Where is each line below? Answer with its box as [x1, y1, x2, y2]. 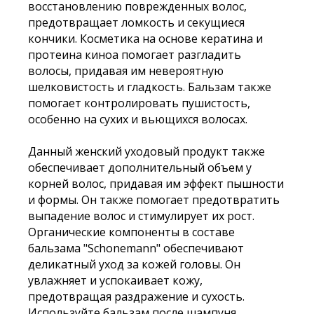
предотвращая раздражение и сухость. [28, 289, 245, 304]
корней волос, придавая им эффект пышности [28, 176, 284, 191]
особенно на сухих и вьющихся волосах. [28, 111, 247, 127]
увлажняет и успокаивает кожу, [28, 273, 203, 288]
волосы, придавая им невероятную [28, 63, 224, 78]
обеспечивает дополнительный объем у [28, 160, 252, 175]
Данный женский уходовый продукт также [28, 144, 265, 159]
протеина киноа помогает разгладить [28, 47, 241, 62]
